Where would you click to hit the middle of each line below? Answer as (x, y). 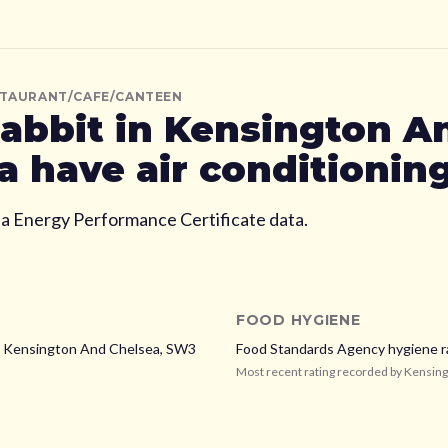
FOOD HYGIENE (298, 320)
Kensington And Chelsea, (84, 348)
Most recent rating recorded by (320, 371)
